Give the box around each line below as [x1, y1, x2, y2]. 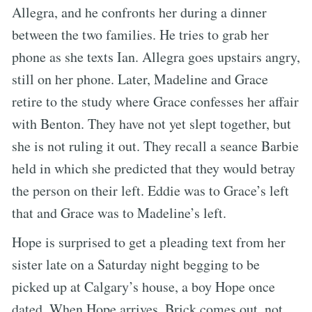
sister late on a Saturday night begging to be [12, 254, 260, 274]
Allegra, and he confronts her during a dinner [12, 2, 267, 22]
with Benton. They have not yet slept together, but [12, 114, 291, 133]
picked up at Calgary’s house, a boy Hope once [12, 276, 275, 296]
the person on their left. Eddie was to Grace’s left [12, 180, 289, 200]
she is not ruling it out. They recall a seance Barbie [12, 136, 299, 155]
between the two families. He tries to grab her [12, 24, 269, 44]
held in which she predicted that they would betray [12, 158, 295, 178]
